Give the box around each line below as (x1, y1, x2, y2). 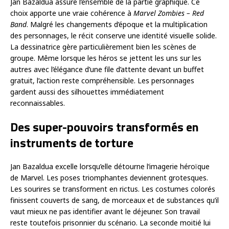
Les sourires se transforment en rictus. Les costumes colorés (10, 184, 215, 194)
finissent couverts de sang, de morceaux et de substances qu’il (10, 195, 219, 205)
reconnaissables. (10, 98, 65, 108)
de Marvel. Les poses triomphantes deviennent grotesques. (10, 172, 208, 182)
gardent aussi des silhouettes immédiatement (10, 86, 164, 97)
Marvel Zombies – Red (133, 8, 204, 18)
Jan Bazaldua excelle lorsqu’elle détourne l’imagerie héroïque (10, 161, 210, 171)
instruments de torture (10, 133, 133, 152)
